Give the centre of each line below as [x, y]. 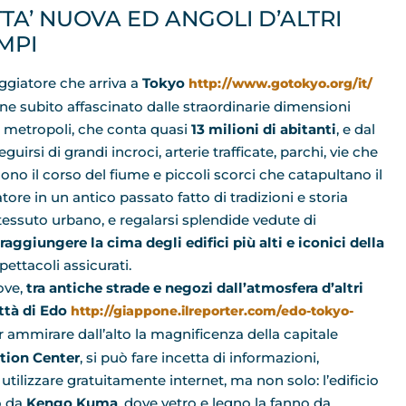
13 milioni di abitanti [264, 129]
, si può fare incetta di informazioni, [199, 357]
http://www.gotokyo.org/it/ [279, 83]
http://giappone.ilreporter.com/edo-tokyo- [212, 310]
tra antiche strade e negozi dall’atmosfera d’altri [193, 287]
